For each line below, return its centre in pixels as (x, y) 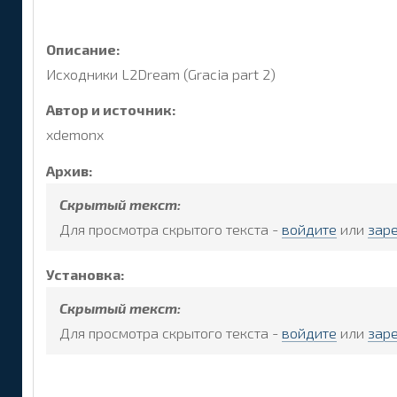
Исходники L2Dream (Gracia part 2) (161, 74)
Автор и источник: (111, 110)
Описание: (83, 49)
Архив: (70, 171)
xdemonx (75, 135)
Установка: (86, 275)
